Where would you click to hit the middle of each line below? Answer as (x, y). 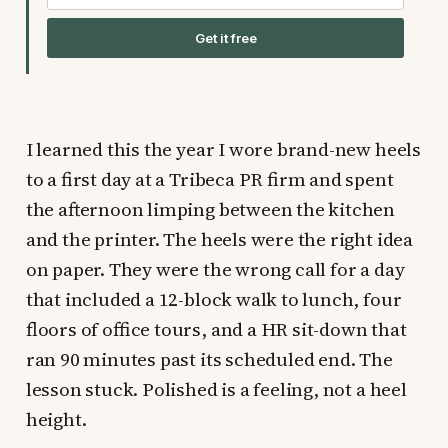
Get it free (225, 37)
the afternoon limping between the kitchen (210, 208)
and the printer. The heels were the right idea (219, 238)
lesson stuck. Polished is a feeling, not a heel (216, 388)
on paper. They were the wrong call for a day (215, 268)
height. (56, 418)
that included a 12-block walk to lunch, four (213, 298)
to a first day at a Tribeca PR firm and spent (209, 178)
